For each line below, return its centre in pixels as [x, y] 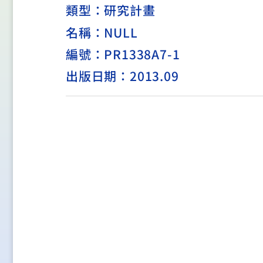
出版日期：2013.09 [122, 75]
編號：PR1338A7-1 [123, 54]
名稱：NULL [102, 32]
